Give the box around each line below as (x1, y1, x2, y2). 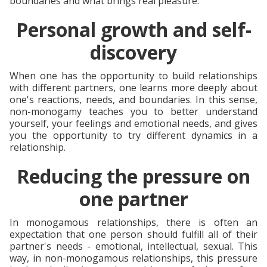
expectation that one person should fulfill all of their (10, 227, 257, 241)
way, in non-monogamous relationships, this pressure (10, 251, 257, 265)
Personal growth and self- (15, 16, 252, 42)
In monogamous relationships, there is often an (10, 215, 257, 229)
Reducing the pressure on (17, 163, 250, 189)
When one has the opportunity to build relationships (10, 69, 257, 82)
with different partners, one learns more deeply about (10, 80, 257, 94)
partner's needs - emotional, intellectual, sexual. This (10, 239, 257, 253)
